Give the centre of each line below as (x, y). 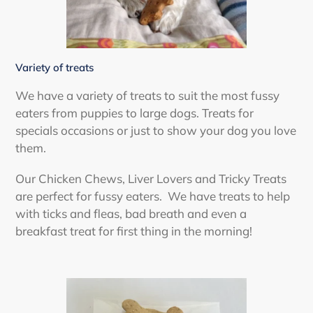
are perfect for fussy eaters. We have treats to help (153, 196)
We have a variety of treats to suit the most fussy (147, 95)
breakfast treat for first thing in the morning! (137, 231)
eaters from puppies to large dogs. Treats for (134, 112)
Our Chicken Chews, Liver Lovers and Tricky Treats (151, 179)
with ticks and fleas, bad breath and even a (131, 214)
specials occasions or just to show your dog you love (156, 130)
